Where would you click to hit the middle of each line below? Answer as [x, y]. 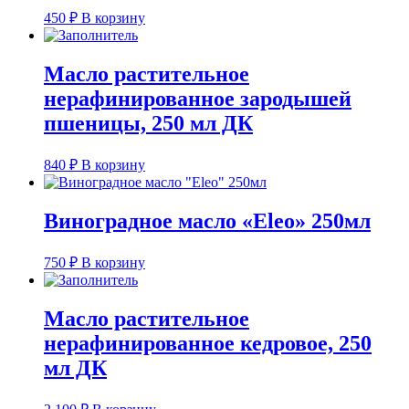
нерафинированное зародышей [198, 99]
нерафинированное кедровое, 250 [208, 343]
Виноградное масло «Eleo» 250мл [207, 220]
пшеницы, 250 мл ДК [148, 124]
